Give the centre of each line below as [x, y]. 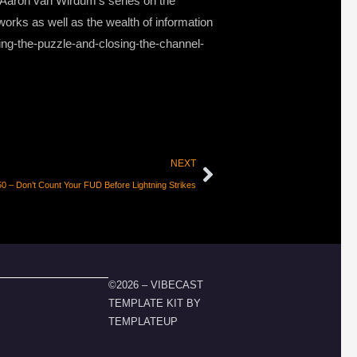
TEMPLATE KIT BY [155, 304]
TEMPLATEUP [143, 322]
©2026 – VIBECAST [156, 285]
